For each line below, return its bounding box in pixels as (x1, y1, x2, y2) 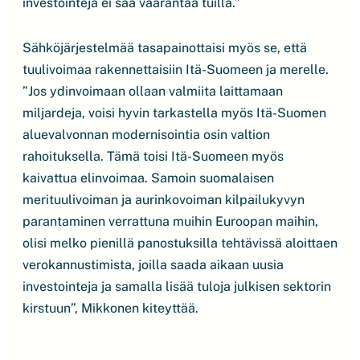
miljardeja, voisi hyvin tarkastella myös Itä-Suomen (22, 105, 326, 121)
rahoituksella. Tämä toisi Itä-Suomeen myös (22, 149, 284, 164)
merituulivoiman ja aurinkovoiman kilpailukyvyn (22, 192, 305, 207)
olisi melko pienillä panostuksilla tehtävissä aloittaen (22, 235, 337, 251)
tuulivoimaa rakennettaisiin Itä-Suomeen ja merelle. (22, 62, 329, 77)
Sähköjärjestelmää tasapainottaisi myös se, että (22, 40, 307, 55)
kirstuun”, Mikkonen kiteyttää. (22, 301, 205, 316)
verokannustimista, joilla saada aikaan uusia (22, 257, 284, 272)
